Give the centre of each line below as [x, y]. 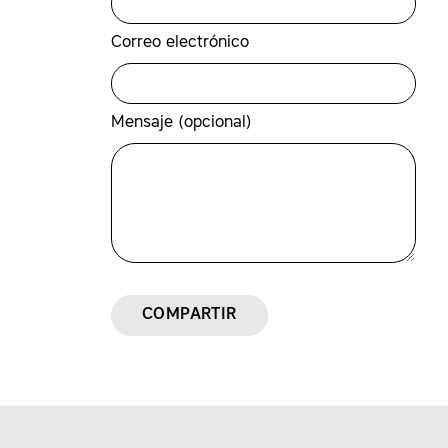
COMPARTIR [189, 315]
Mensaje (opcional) [181, 123]
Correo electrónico [180, 43]
